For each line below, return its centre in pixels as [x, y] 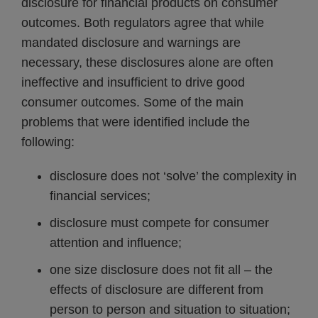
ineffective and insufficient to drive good [133, 82]
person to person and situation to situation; [170, 309]
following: [48, 142]
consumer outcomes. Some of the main [132, 102]
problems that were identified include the [136, 122]
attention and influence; [116, 243]
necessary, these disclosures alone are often [147, 62]
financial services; [100, 196]
